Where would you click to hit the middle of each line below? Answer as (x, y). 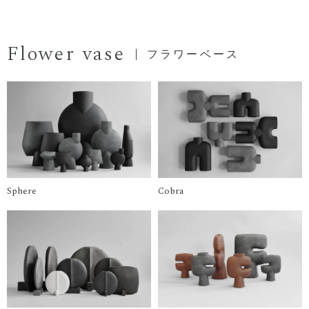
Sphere (22, 191)
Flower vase (66, 54)
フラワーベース (193, 54)
